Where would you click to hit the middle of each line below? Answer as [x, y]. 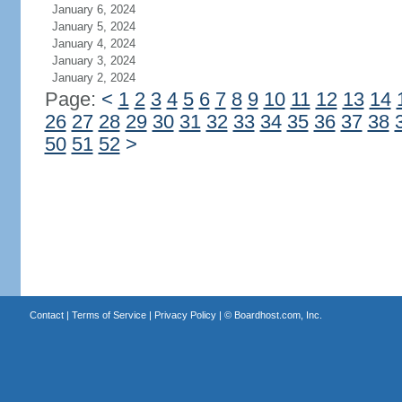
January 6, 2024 [93, 9]
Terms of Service [109, 315]
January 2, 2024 [93, 78]
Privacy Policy [185, 315]
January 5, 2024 [93, 26]
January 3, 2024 [93, 61]
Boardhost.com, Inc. [278, 315]
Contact [46, 315]
